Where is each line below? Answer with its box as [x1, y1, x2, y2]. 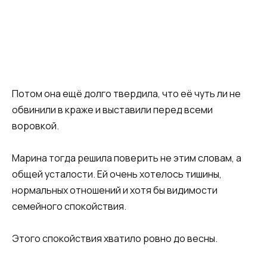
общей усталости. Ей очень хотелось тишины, [12, 167, 222, 181]
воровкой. [12, 119, 59, 132]
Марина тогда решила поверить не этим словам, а [12, 151, 241, 165]
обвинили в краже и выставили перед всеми [12, 103, 213, 116]
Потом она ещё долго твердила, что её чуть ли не [12, 87, 241, 100]
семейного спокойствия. [12, 200, 126, 213]
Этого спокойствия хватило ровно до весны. [12, 232, 218, 246]
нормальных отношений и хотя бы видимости [12, 184, 218, 197]
